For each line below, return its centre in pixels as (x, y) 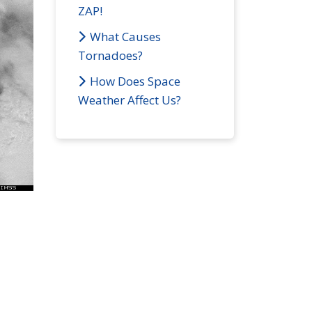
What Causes (125, 36)
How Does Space (135, 81)
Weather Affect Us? (130, 100)
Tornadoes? (110, 55)
